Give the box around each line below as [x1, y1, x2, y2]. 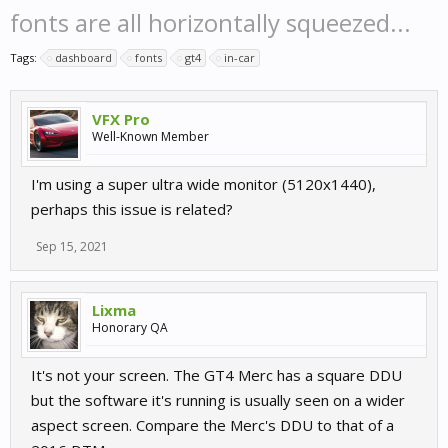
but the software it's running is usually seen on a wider [31, 390, 405, 410]
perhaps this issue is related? [31, 199, 233, 219]
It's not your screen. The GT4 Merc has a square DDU [31, 365, 402, 385]
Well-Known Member [92, 128, 209, 145]
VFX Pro [92, 109, 150, 129]
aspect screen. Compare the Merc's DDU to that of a [31, 415, 394, 435]
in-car [224, 50, 255, 65]
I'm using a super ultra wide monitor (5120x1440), [31, 174, 376, 194]
